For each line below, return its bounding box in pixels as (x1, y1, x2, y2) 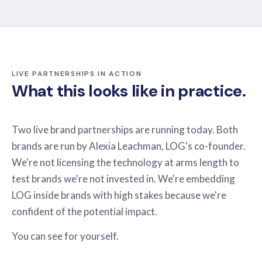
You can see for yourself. (12, 230, 119, 242)
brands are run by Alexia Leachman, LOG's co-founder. (12, 140, 246, 152)
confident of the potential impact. (12, 205, 157, 218)
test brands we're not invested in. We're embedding (12, 173, 235, 185)
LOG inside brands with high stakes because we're (12, 189, 226, 201)
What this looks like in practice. (12, 80, 246, 102)
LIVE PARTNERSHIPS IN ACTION (12, 69, 142, 78)
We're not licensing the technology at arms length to (12, 156, 239, 168)
